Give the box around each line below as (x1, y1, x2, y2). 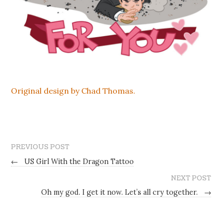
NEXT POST (170, 173, 211, 183)
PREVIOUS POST (11, 142, 70, 152)
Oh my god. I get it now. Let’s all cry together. (41, 188, 200, 197)
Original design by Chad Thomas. (11, 86, 136, 96)
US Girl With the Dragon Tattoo (22, 157, 134, 166)
